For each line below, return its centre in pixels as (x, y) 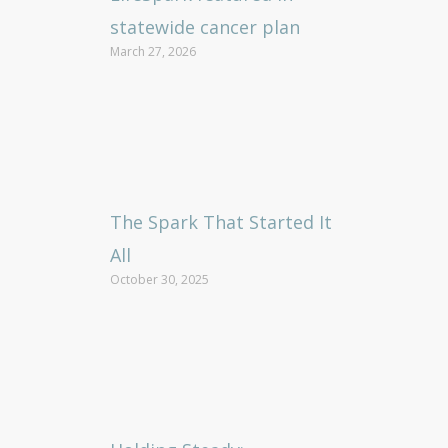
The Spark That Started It (221, 222)
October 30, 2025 (159, 280)
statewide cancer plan (205, 27)
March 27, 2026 (153, 52)
